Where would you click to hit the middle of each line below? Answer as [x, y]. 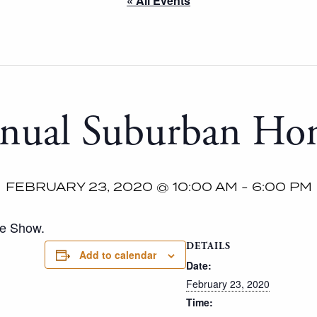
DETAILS [208, 246]
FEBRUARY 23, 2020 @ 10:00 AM [121, 187]
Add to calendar [118, 255]
